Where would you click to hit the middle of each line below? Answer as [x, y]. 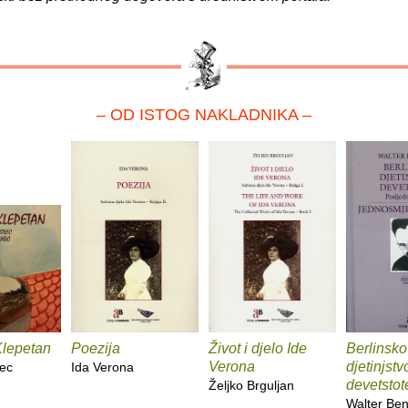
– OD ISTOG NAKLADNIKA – [204, 115]
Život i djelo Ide [258, 349]
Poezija [96, 349]
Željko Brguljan [251, 386]
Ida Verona [102, 367]
